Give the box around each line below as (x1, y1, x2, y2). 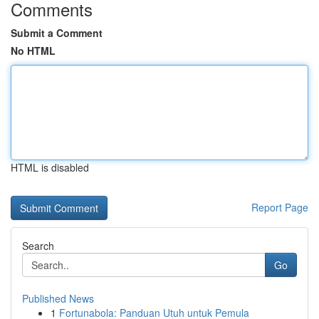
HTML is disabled (11, 160, 89, 174)
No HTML (11, 43, 56, 58)
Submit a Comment (11, 26, 103, 40)
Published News (22, 291, 94, 305)
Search (22, 239, 54, 253)
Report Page (251, 200, 308, 214)
